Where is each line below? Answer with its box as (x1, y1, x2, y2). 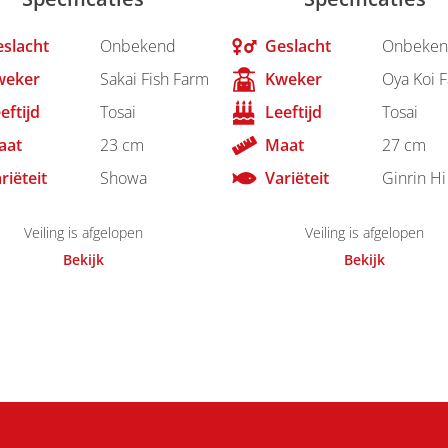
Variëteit (264, 167, 329, 190)
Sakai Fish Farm (100, 68, 210, 91)
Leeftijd (264, 101, 322, 124)
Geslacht (264, 35, 331, 58)
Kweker (264, 68, 322, 91)
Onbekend (100, 35, 177, 58)
